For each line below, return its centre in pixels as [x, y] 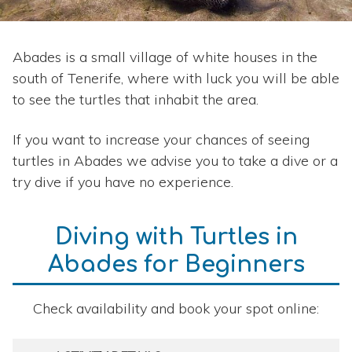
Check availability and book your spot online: [176, 309]
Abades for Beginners [176, 265]
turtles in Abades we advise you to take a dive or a [175, 161]
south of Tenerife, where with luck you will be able [176, 79]
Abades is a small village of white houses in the [165, 57]
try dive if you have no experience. [123, 182]
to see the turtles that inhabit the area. [136, 100]
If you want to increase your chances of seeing [161, 140]
